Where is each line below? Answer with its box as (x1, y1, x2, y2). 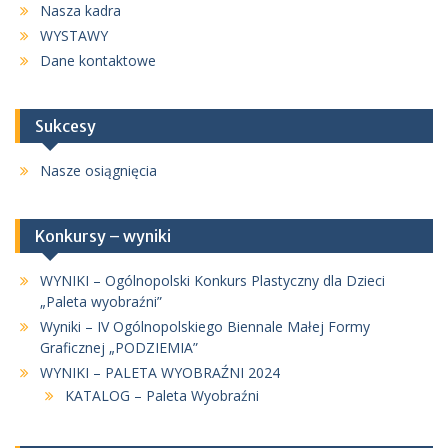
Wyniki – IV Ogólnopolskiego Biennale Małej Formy (40, 316, 370, 336)
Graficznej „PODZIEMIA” (40, 337, 198, 357)
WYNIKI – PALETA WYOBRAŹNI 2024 (40, 362, 280, 382)
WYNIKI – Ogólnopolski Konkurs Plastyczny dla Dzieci (40, 270, 385, 290)
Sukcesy (35, 115, 96, 136)
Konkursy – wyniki (35, 225, 171, 246)
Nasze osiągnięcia (40, 160, 157, 180)
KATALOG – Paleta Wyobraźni (65, 385, 259, 405)
